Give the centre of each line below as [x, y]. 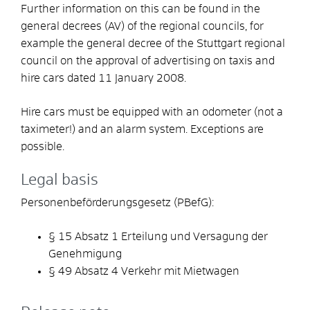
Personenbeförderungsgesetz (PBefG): [117, 202]
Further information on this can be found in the [140, 9]
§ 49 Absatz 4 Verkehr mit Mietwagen [144, 271]
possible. [43, 146]
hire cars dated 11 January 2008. [103, 78]
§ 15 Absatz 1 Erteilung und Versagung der [158, 236]
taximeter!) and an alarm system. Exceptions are [142, 129]
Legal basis [60, 180]
